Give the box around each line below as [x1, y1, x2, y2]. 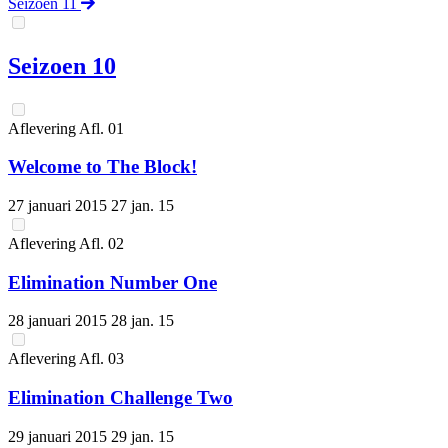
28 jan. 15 [111, 312, 174, 330]
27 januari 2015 [8, 196, 111, 214]
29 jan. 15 [111, 427, 174, 445]
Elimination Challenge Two [8, 387, 233, 409]
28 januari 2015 [8, 312, 111, 330]
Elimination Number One [8, 271, 217, 293]
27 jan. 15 [111, 196, 174, 214]
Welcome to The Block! [8, 156, 197, 178]
